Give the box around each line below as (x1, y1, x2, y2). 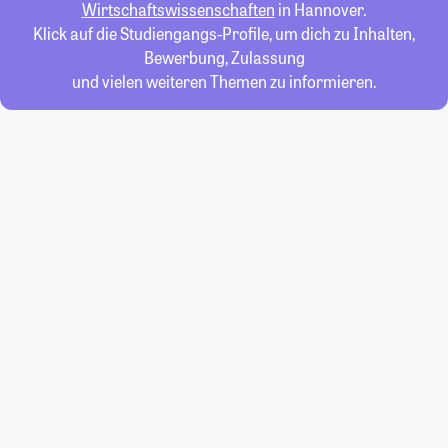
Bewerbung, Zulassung (143, 47, 305, 68)
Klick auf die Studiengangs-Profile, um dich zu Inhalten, (33, 23, 415, 44)
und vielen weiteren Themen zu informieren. (71, 71, 377, 92)
